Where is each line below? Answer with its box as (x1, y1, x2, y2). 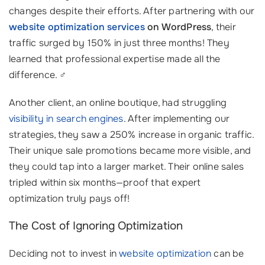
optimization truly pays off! (9, 192, 130, 205)
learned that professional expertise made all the (9, 53, 221, 65)
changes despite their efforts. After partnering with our (9, 5, 255, 17)
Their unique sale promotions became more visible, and (9, 144, 251, 157)
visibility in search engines (9, 112, 124, 125)
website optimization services (9, 21, 145, 33)
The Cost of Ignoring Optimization (9, 219, 183, 233)
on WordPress (144, 21, 212, 33)
